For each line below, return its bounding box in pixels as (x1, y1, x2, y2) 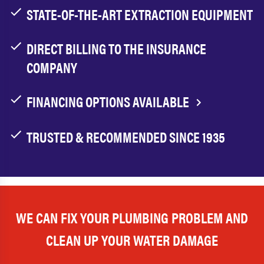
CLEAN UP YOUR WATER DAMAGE (46, 229, 218, 250)
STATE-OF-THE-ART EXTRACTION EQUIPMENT (27, 4, 253, 24)
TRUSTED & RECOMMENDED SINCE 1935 (27, 126, 225, 147)
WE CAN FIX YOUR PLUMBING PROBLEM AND (16, 206, 248, 227)
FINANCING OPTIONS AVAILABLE (27, 91, 192, 111)
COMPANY (27, 57, 77, 77)
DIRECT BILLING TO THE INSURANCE (27, 38, 206, 58)
